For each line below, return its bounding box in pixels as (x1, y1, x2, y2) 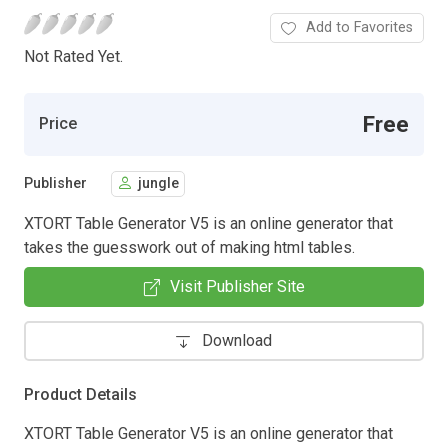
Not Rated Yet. (24, 46, 123, 66)
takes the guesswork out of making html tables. (24, 237, 355, 257)
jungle (138, 175, 179, 193)
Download (202, 330, 272, 350)
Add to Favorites (306, 18, 413, 36)
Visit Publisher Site (169, 276, 305, 296)
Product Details (24, 384, 137, 404)
